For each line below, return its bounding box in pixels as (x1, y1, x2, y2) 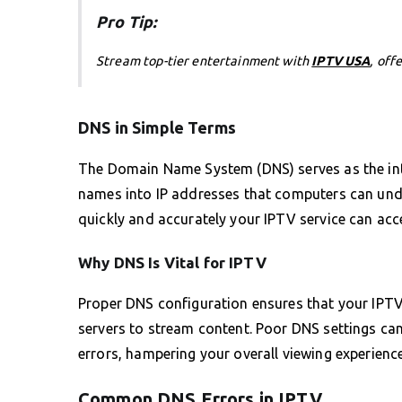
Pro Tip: (96, 12, 157, 31)
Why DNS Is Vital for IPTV (78, 253, 267, 271)
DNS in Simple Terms (78, 118, 236, 136)
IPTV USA (311, 53, 371, 68)
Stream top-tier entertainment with (96, 53, 312, 68)
